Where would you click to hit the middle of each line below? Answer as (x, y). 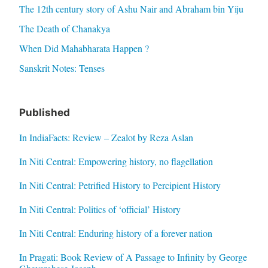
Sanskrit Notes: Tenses (62, 68)
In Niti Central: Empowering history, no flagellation (116, 161)
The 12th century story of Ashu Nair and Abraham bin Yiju (131, 9)
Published (44, 113)
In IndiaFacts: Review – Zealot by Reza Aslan (106, 137)
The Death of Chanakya (64, 29)
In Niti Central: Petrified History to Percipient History (120, 185)
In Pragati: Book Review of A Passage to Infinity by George (133, 257)
